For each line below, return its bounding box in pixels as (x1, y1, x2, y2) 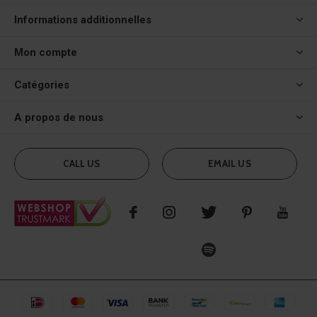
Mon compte (14, 45, 77, 59)
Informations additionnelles (14, 13, 151, 26)
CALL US (63, 157, 100, 169)
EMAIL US (208, 157, 251, 169)
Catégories (14, 78, 69, 91)
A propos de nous (14, 110, 103, 124)
